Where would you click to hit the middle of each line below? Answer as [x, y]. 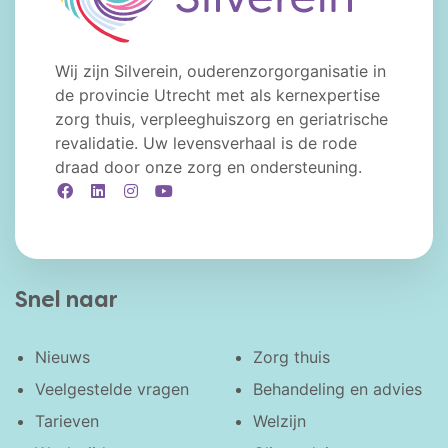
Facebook [111, 189]
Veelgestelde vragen [112, 388]
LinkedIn [138, 189]
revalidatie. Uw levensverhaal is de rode [206, 142]
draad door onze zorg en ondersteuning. [208, 166]
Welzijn [280, 420]
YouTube [205, 189]
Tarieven [67, 420]
